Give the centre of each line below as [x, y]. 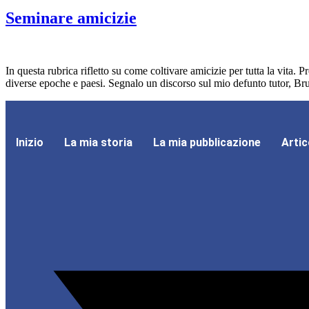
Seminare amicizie [71, 18]
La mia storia [98, 143]
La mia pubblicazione [207, 143]
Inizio [30, 143]
